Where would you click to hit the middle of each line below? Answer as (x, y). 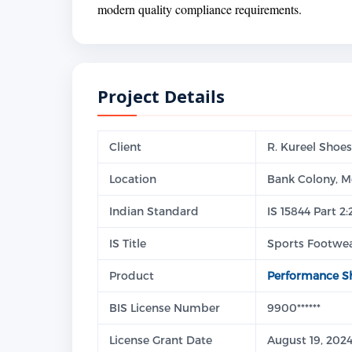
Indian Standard (154, 211)
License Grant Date (161, 340)
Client (125, 147)
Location (133, 179)
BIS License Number (165, 308)
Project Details (161, 96)
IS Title (128, 244)
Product (132, 276)
